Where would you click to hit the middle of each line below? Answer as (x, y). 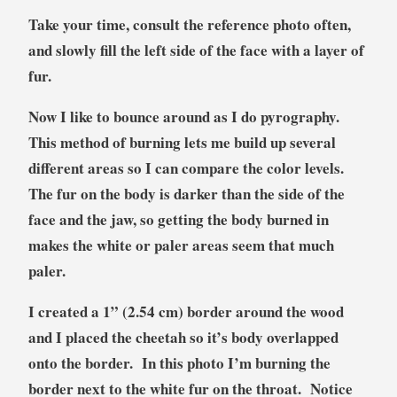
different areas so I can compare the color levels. (188, 167)
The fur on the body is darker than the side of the (186, 193)
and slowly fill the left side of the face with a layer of (196, 50)
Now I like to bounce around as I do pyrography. (186, 116)
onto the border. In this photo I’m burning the (179, 362)
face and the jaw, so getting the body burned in (178, 219)
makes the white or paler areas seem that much (181, 245)
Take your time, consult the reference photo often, (189, 24)
